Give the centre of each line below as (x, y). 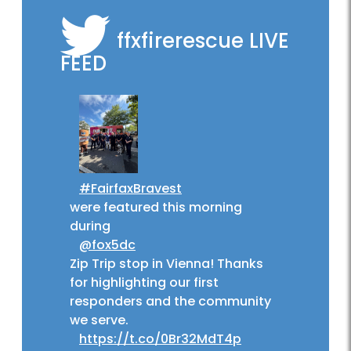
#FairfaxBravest (130, 189)
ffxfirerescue (180, 41)
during (90, 226)
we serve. (99, 320)
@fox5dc (107, 245)
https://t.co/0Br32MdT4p (160, 339)
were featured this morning (156, 208)
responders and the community (170, 302)
